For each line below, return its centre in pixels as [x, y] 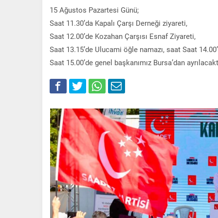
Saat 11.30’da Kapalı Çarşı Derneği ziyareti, [118, 23]
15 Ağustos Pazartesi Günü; [94, 9]
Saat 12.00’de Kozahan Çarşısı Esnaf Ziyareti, [123, 36]
